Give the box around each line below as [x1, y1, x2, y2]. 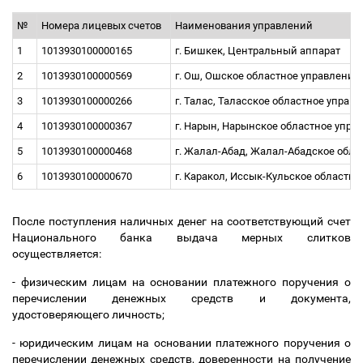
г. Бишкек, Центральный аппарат [175, 45, 345, 57]
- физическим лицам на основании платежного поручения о [12, 275, 351, 288]
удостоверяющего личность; [12, 308, 172, 321]
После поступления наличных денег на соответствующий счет [12, 215, 351, 228]
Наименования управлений [175, 19, 318, 32]
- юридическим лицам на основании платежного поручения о [12, 336, 351, 349]
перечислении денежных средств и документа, [12, 292, 351, 305]
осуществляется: [12, 247, 109, 260]
